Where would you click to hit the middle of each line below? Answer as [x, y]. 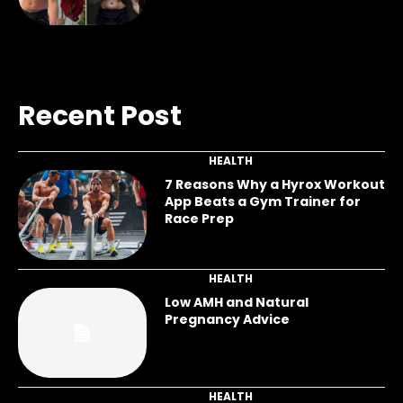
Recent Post [100, 116]
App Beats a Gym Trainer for [262, 201]
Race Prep [199, 218]
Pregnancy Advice [227, 319]
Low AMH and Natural [236, 302]
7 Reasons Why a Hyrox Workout [274, 184]
